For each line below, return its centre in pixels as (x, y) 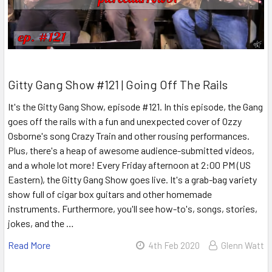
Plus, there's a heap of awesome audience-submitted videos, (131, 150)
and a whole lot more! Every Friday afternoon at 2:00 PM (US (129, 165)
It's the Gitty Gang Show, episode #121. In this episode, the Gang (135, 106)
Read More (29, 245)
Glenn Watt (243, 245)
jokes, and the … (41, 223)
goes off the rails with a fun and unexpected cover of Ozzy (125, 121)
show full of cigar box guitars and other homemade (110, 194)
